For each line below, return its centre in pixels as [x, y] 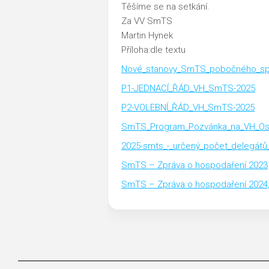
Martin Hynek [147, 35]
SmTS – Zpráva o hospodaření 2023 [195, 165]
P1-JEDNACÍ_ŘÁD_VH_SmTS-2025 [188, 88]
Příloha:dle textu [153, 50]
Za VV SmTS [147, 21]
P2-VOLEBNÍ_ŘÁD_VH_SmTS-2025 [188, 107]
